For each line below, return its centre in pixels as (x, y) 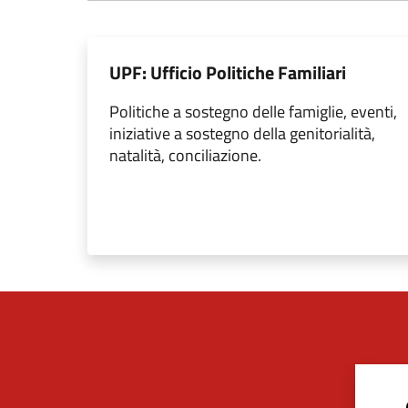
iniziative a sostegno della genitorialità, (242, 134)
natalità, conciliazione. (185, 156)
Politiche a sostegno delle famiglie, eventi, (253, 112)
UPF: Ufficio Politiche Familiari (228, 73)
